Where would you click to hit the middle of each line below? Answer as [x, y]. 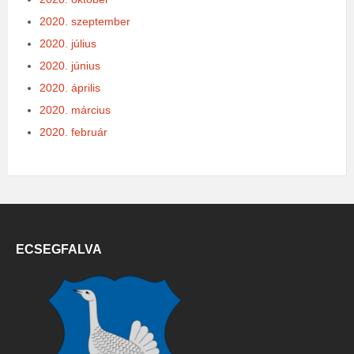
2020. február [73, 132]
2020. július [68, 44]
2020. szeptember [85, 22]
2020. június [70, 66]
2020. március [75, 110]
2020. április [70, 88]
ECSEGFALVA [59, 250]
